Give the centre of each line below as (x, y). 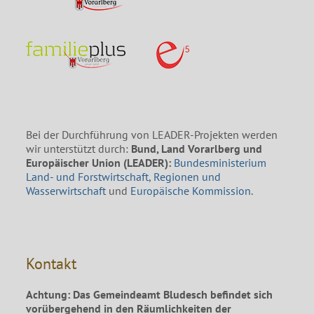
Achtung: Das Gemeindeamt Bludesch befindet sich (150, 294)
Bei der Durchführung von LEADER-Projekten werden (152, 135)
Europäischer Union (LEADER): (99, 163)
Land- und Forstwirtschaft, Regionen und (124, 177)
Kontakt (52, 264)
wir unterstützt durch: (79, 149)
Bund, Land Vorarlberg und (197, 149)
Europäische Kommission (191, 191)
